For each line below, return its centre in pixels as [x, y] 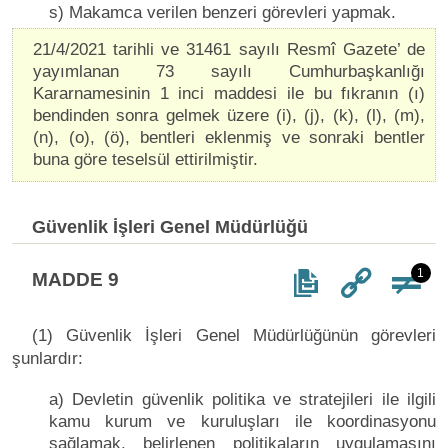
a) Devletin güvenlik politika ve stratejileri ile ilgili [242, 399]
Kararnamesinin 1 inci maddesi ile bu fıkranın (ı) [229, 93]
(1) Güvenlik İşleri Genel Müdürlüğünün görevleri [234, 335]
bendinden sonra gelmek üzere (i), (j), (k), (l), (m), [229, 115]
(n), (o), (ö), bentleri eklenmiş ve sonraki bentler [229, 137]
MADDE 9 [75, 279]
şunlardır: [47, 358]
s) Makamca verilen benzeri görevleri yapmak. [222, 12]
